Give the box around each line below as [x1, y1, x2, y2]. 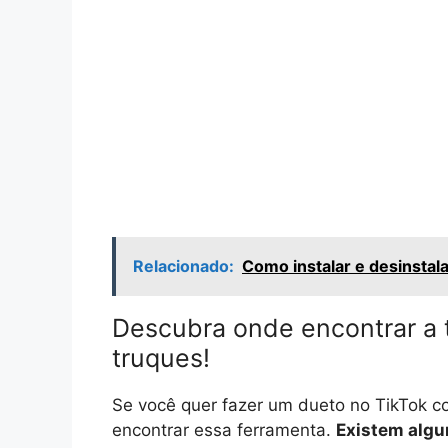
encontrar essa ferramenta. [112, 419, 336, 440]
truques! [112, 342, 210, 373]
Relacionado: [133, 255, 234, 276]
